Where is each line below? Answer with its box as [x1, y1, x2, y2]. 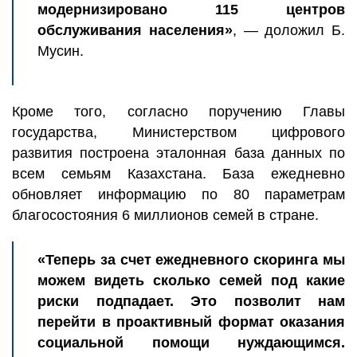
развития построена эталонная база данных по [12, 145, 345, 161]
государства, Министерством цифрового [12, 124, 345, 140]
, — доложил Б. [232, 22, 345, 38]
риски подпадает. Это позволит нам [37, 293, 345, 309]
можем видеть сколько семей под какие [37, 273, 345, 288]
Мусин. [37, 43, 84, 59]
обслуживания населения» [37, 22, 233, 38]
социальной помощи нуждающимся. [37, 335, 345, 351]
